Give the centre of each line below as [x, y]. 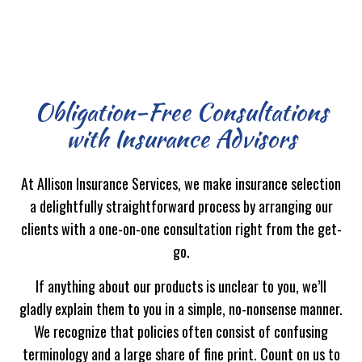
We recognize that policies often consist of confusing [181, 331]
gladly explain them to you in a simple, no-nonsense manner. [181, 308]
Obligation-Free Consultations [181, 111]
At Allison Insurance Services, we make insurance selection [181, 183]
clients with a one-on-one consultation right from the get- [181, 228]
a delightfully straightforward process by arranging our [181, 206]
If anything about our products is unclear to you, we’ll [181, 286]
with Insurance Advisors [181, 138]
